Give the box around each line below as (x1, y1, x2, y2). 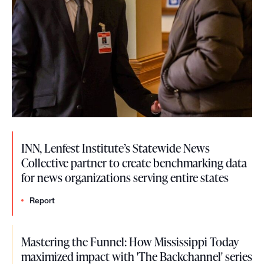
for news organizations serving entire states (21, 169, 229, 186)
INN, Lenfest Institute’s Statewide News (21, 140, 210, 157)
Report (29, 196, 55, 206)
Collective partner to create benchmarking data (21, 154, 247, 171)
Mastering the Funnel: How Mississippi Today (21, 233, 239, 250)
